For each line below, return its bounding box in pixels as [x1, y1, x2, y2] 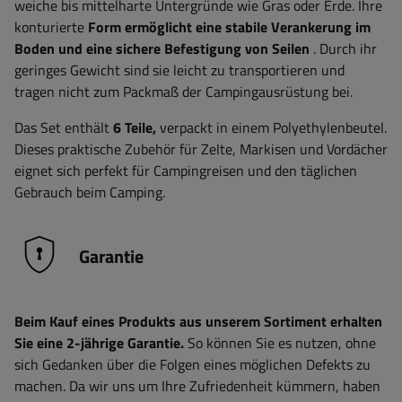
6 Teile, [113, 117, 156, 138]
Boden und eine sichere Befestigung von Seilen [14, 38, 310, 59]
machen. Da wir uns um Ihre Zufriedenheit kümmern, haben [14, 375, 380, 397]
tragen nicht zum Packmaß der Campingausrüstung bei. [14, 81, 353, 102]
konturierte [14, 16, 88, 38]
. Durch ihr [310, 38, 377, 59]
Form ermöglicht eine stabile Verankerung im [88, 16, 371, 38]
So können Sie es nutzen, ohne [184, 332, 376, 354]
